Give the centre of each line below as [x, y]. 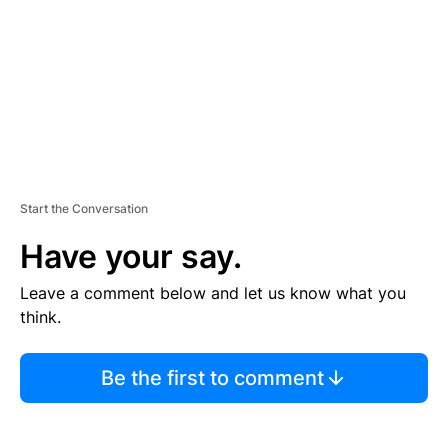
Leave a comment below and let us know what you [213, 292]
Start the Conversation [84, 208]
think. [40, 316]
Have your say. [131, 256]
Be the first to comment [212, 377]
